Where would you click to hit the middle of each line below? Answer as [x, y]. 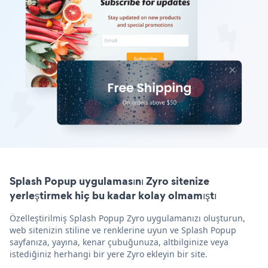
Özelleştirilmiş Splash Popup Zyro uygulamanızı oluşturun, [127, 218]
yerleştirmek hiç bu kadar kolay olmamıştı [113, 195]
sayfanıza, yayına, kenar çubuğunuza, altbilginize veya [119, 242]
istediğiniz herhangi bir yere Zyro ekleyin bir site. [109, 254]
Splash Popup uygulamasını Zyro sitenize [109, 181]
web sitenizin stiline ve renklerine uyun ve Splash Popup [123, 230]
